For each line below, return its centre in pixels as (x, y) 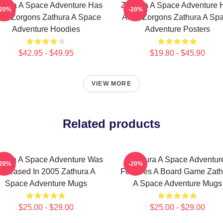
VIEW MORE (111, 84)
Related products (111, 124)
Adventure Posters (177, 29)
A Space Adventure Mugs (177, 183)
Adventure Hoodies (46, 29)
